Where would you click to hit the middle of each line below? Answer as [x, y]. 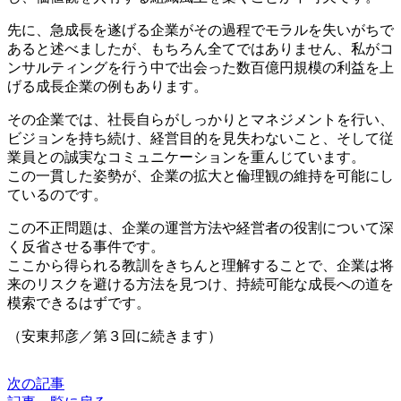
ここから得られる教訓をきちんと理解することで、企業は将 [200, 266]
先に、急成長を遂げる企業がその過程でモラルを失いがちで [200, 30]
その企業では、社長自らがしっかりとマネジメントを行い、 [200, 120]
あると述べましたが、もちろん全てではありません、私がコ [200, 49]
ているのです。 [57, 195]
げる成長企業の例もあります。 [107, 87]
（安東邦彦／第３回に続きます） [115, 337]
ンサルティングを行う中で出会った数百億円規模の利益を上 [200, 68]
